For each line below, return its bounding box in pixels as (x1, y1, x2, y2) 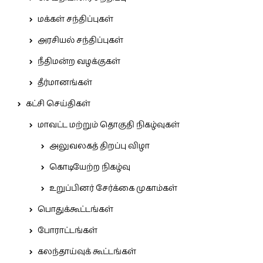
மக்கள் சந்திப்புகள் (38, 13, 113, 26)
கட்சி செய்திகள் (26, 97, 90, 110)
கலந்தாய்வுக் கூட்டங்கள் (38, 245, 136, 258)
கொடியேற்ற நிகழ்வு (49, 161, 130, 174)
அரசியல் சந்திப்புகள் (38, 34, 123, 47)
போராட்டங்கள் (38, 224, 97, 237)
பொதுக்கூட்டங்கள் (38, 203, 113, 216)
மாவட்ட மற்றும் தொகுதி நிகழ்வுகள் (38, 119, 180, 131)
